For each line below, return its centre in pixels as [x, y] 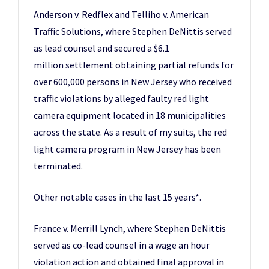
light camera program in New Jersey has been [127, 149]
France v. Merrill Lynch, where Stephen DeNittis [130, 228]
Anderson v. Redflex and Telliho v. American [121, 14]
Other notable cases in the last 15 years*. [117, 197]
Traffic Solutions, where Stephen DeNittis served [133, 31]
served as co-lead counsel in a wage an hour [122, 245]
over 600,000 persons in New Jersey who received [133, 82]
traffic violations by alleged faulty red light [121, 98]
